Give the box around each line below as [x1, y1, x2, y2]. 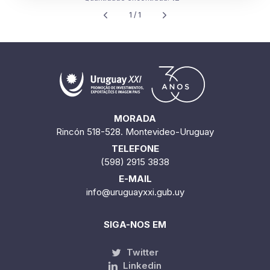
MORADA [114, 112, 156, 124]
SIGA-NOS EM [104, 218, 166, 230]
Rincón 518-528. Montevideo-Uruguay [56, 125, 214, 137]
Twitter [124, 246, 159, 258]
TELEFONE [111, 142, 159, 154]
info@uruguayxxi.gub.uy [86, 186, 184, 198]
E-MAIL [118, 172, 152, 184]
